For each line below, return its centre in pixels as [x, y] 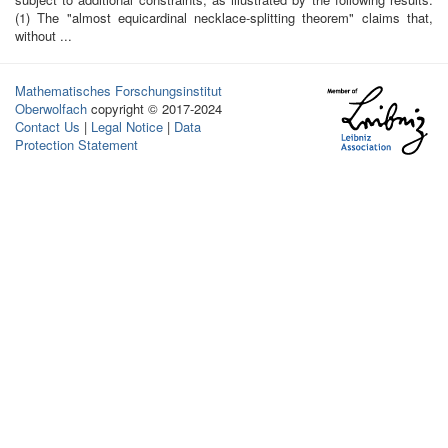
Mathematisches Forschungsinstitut [118, 90]
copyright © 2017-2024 [156, 108]
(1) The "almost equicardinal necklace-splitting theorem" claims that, [224, 17]
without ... [43, 35]
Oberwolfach [51, 108]
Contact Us [47, 126]
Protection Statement [76, 144]
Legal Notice [127, 126]
